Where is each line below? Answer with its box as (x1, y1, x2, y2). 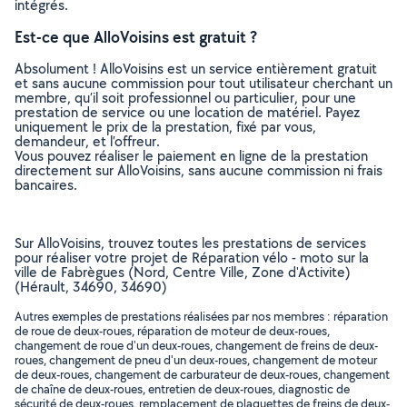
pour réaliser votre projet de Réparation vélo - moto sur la (15, 248, 369, 267)
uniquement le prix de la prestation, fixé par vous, (15, 117, 316, 136)
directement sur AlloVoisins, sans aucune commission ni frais (15, 161, 382, 180)
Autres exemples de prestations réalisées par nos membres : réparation (15, 308, 388, 324)
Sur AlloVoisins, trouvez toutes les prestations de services (15, 233, 366, 253)
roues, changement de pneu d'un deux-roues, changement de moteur (15, 352, 377, 368)
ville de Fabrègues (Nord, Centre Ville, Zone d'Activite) (15, 263, 351, 282)
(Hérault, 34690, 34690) (15, 277, 167, 296)
